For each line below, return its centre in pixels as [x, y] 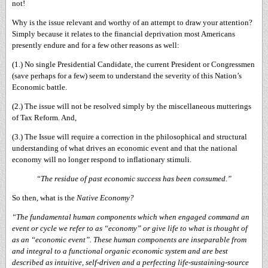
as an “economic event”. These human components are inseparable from [129, 240]
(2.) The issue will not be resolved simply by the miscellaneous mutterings [132, 106]
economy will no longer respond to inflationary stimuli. [102, 159]
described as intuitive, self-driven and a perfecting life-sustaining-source [130, 262]
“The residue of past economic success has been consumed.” [134, 179]
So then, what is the [44, 198]
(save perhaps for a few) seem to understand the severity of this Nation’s [127, 76]
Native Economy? [105, 198]
